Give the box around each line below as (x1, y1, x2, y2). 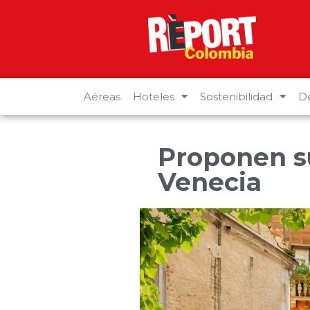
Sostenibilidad (200, 89, 273, 103)
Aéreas (84, 89, 120, 103)
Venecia (158, 166, 262, 197)
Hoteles (133, 89, 174, 103)
